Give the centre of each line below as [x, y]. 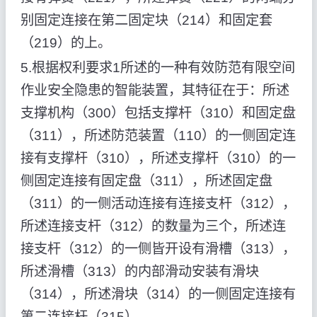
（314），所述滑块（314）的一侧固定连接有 [158, 294]
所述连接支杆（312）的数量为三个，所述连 [153, 226]
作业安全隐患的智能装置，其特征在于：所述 [155, 91]
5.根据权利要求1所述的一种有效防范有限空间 [157, 68]
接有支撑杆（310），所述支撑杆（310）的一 [158, 158]
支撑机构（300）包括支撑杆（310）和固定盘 [158, 113]
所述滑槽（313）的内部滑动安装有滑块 [139, 272]
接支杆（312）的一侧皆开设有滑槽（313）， [158, 249]
